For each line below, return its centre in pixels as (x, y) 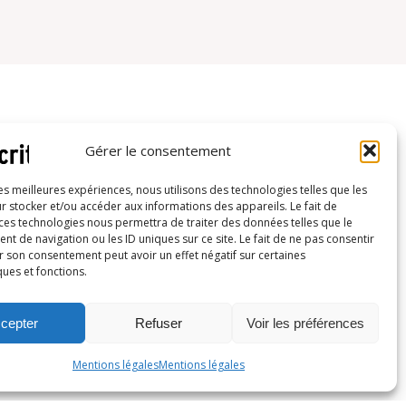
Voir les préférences (305, 323)
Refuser (158, 323)
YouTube (251, 360)
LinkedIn (230, 360)
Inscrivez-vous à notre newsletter (195, 192)
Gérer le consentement (159, 151)
